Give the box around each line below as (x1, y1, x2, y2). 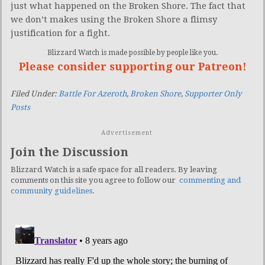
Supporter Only (185, 89, 242, 99)
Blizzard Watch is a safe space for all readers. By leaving (11, 165, 217, 174)
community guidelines (11, 186, 92, 196)
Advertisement (101, 130, 153, 137)
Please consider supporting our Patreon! (18, 60, 247, 73)
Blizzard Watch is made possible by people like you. (47, 49, 218, 57)
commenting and (179, 176, 241, 185)
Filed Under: (11, 89, 59, 99)
